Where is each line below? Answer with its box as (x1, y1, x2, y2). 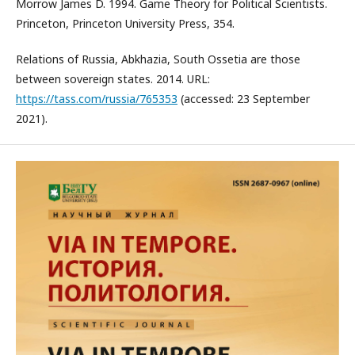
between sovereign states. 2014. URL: (16, 71, 210, 86)
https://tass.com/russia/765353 (16, 91, 177, 106)
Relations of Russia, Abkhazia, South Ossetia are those (16, 52, 300, 67)
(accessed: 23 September (177, 91, 310, 106)
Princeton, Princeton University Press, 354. (16, 16, 235, 31)
